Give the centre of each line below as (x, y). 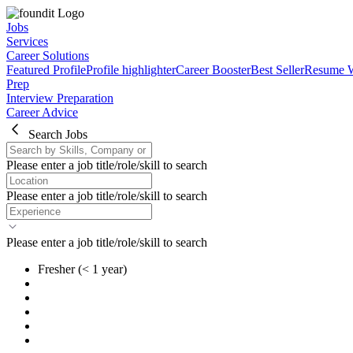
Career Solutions (48, 56)
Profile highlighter (131, 70)
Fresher (56, 269)
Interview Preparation (60, 98)
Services (27, 41)
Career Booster (213, 70)
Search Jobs (58, 134)
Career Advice (42, 112)
